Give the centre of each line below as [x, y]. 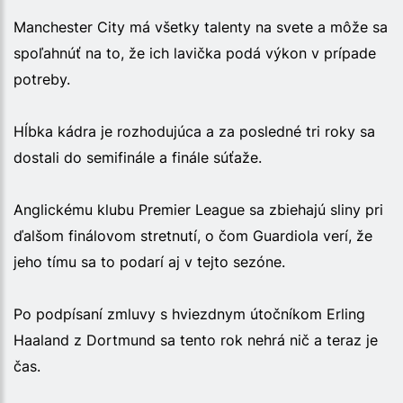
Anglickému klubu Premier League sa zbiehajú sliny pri [198, 209]
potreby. [42, 79]
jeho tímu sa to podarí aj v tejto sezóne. [149, 261]
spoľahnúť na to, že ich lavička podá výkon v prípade [195, 53]
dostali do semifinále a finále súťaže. [138, 157]
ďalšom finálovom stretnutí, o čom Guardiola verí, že [193, 235]
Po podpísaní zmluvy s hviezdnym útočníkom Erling [189, 313]
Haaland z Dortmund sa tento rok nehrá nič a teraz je [196, 340]
